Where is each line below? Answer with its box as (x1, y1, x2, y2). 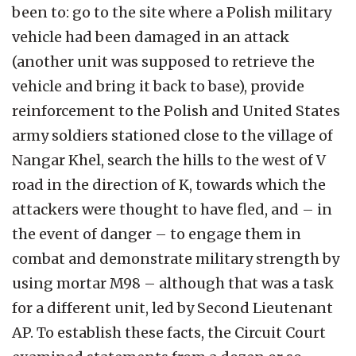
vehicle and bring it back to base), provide (12, 76, 304, 95)
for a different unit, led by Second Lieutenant (12, 298, 333, 317)
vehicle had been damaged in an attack (12, 27, 289, 46)
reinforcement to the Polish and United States (12, 101, 340, 120)
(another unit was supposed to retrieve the (12, 52, 315, 71)
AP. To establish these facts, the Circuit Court (12, 323, 326, 342)
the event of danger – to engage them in (12, 224, 301, 243)
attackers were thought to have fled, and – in (12, 199, 332, 219)
